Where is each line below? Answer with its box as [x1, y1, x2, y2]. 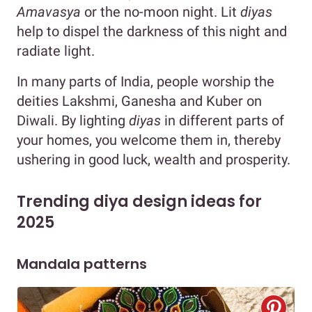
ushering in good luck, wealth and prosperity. [17, 150, 290, 168]
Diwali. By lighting [17, 111, 129, 129]
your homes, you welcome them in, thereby [17, 131, 281, 148]
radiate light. [17, 42, 98, 59]
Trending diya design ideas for [17, 190, 262, 212]
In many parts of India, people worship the [17, 72, 274, 90]
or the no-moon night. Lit [81, 3, 240, 20]
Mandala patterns [17, 253, 147, 274]
